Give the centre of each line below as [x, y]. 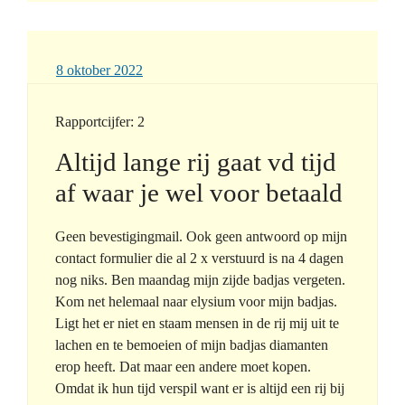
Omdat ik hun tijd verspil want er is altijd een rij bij [200, 389]
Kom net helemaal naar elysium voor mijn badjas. [196, 302]
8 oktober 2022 [99, 71]
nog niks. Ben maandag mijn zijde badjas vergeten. [200, 280]
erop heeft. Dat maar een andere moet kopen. [183, 367]
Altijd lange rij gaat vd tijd [196, 162]
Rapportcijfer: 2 [100, 122]
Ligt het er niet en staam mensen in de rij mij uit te [197, 324]
